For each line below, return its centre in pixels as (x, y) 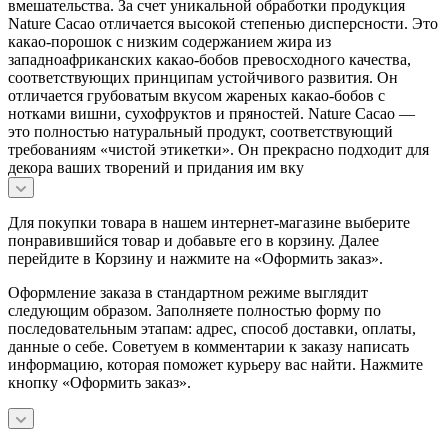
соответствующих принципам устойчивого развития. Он (203, 77)
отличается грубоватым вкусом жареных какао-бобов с (196, 95)
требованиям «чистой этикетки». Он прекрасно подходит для (218, 149)
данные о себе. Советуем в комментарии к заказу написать (208, 346)
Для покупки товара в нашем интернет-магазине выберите (209, 222)
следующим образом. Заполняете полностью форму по (194, 310)
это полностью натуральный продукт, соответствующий (200, 131)
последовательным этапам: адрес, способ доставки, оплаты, (212, 328)
